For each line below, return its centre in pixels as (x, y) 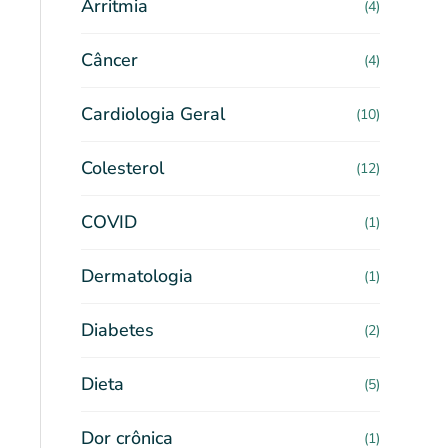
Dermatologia (137, 276)
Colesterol (122, 168)
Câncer (109, 60)
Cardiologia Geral (153, 114)
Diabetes (117, 330)
